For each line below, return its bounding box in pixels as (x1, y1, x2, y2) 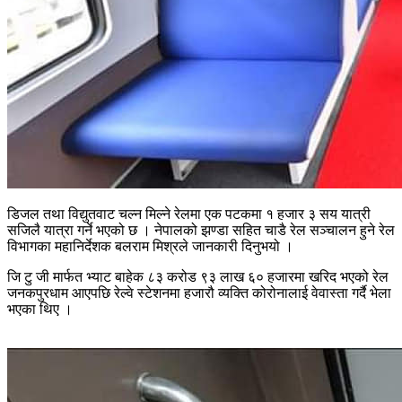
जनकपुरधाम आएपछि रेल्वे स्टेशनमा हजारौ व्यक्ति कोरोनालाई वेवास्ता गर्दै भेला (7, 284, 391, 301)
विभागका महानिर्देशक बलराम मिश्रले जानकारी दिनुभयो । (7, 238, 293, 254)
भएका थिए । (7, 301, 73, 317)
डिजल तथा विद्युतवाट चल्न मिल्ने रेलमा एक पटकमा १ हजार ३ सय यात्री (7, 205, 371, 222)
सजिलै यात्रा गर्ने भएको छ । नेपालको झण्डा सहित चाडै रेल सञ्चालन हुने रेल (7, 222, 395, 238)
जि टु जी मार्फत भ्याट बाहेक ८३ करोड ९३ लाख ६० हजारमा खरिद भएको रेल (7, 268, 389, 284)
